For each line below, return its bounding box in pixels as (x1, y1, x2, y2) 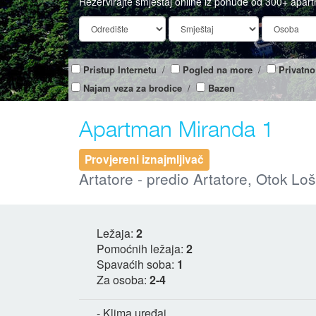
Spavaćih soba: (97, 255, 177, 272)
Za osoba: (97, 271, 150, 288)
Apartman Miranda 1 (79, 111, 274, 145)
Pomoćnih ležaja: (97, 240, 186, 257)
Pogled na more (183, 62, 253, 76)
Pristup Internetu (83, 62, 157, 76)
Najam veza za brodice (83, 80, 182, 95)
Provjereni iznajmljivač (84, 151, 204, 168)
